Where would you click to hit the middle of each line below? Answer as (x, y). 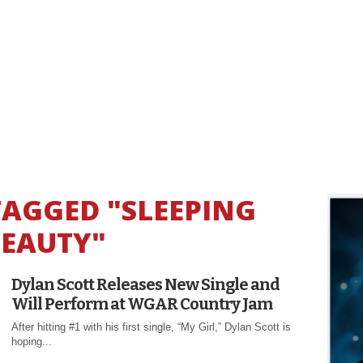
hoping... (32, 341)
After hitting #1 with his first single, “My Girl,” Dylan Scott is (151, 327)
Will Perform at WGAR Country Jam (142, 303)
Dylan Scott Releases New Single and (145, 284)
